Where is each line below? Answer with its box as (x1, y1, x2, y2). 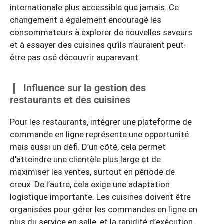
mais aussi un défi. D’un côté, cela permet (10, 141, 166, 152)
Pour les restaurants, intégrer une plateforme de (10, 116, 192, 127)
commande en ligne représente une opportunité (10, 129, 189, 139)
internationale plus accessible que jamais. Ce (10, 2, 179, 13)
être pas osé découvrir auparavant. (10, 52, 140, 63)
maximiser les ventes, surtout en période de (10, 166, 175, 177)
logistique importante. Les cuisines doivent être (10, 191, 191, 202)
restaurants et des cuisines (10, 93, 130, 106)
